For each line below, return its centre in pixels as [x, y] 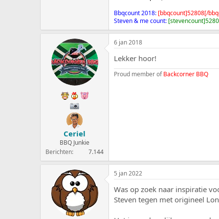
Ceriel [75, 133]
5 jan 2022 [128, 173]
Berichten [59, 152]
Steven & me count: [141, 21]
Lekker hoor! [135, 58]
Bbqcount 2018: [136, 13]
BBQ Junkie [75, 142]
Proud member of [139, 74]
